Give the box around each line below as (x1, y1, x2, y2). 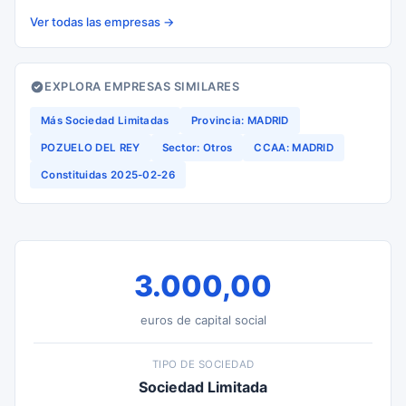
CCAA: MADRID (254, 141, 334, 154)
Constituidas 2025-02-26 (41, 169, 175, 181)
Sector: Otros (161, 141, 233, 154)
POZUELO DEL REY (41, 141, 140, 154)
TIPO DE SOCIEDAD (151, 358, 255, 371)
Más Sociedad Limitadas (41, 114, 169, 127)
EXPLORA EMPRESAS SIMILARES (44, 80, 239, 93)
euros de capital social (140, 313, 266, 327)
